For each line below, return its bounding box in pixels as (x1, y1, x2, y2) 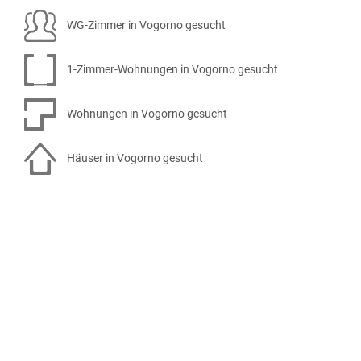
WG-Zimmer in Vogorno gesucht (64, 18, 226, 31)
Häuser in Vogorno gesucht (64, 151, 203, 164)
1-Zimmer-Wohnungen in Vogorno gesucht (64, 62, 278, 76)
